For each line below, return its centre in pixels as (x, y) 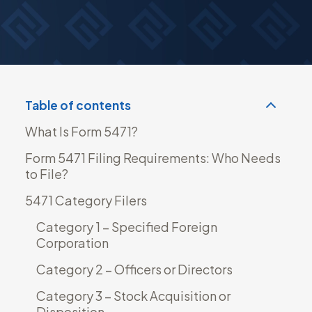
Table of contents (78, 105)
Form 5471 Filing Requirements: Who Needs (153, 157)
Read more (125, 45)
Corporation (72, 242)
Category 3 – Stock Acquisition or (133, 295)
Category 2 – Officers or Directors (134, 269)
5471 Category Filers (86, 200)
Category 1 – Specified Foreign (126, 226)
